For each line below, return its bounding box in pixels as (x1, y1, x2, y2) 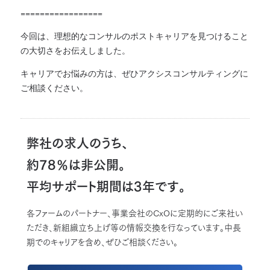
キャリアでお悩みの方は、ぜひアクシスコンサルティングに (20, 66, 248, 79)
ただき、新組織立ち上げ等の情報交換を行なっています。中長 (27, 223, 241, 232)
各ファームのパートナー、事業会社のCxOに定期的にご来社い (27, 209, 243, 218)
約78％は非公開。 (27, 158, 125, 171)
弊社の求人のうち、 (27, 136, 128, 149)
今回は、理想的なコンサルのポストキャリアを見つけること (20, 29, 248, 42)
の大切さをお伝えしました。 (20, 43, 130, 56)
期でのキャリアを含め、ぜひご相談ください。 (27, 237, 178, 246)
